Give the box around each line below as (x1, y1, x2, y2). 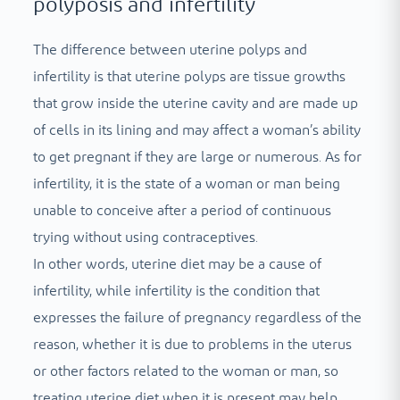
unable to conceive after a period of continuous (32, 204, 331, 219)
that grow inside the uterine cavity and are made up (32, 96, 358, 112)
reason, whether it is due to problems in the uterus (32, 337, 352, 353)
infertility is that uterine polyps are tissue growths (32, 70, 346, 85)
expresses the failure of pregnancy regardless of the (32, 311, 362, 326)
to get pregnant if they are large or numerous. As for (32, 150, 362, 165)
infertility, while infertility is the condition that (32, 284, 320, 299)
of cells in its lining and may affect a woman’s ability (32, 123, 361, 138)
